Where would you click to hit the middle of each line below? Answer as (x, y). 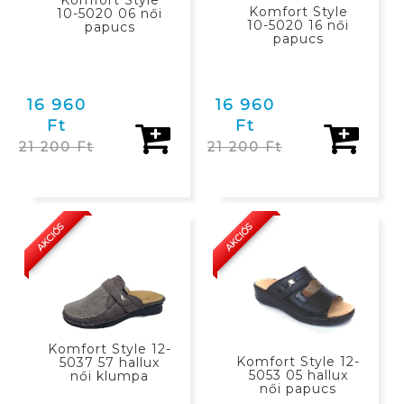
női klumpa (110, 376)
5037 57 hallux (110, 363)
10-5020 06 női (110, 14)
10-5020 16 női (298, 25)
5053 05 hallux (298, 376)
